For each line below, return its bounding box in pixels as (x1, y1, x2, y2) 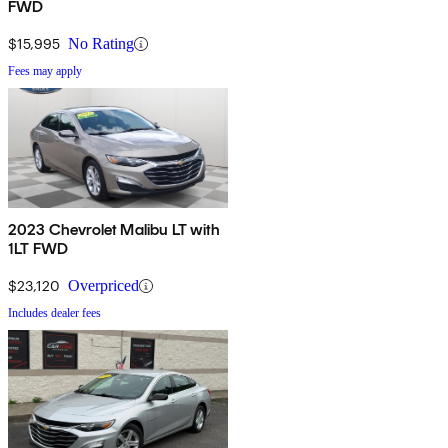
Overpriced (68, 277, 139, 295)
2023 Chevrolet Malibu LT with (8, 220, 221, 240)
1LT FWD (8, 239, 69, 259)
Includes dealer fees (8, 306, 101, 321)
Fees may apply (8, 64, 82, 79)
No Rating (68, 35, 134, 53)
